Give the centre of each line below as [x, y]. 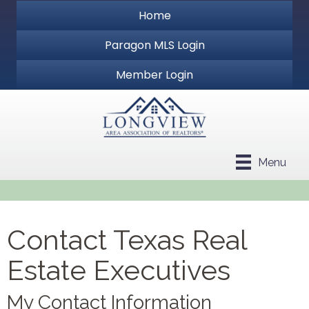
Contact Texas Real [127, 240]
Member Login [154, 75]
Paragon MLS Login [154, 45]
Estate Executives [119, 270]
